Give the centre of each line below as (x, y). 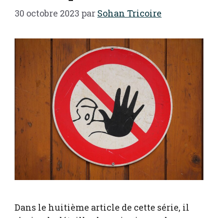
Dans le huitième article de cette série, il (102, 207)
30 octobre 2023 (47, 13)
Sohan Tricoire (129, 13)
